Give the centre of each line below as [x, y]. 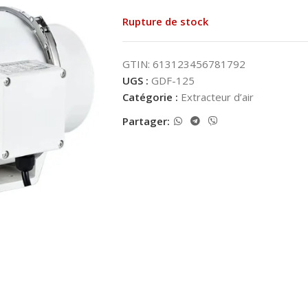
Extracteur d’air [217, 97]
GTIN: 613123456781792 [184, 64]
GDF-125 [173, 80]
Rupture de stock [165, 21]
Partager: [146, 121]
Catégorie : [150, 97]
